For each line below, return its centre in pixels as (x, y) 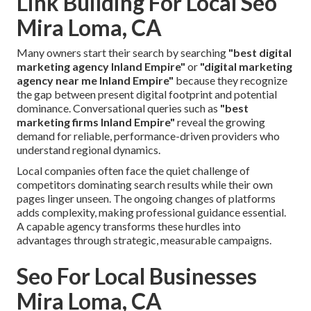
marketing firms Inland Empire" (96, 122)
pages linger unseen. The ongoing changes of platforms (146, 199)
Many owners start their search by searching (123, 53)
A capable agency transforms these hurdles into (129, 226)
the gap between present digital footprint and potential (147, 94)
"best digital (260, 53)
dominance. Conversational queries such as (118, 108)
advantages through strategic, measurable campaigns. (144, 240)
